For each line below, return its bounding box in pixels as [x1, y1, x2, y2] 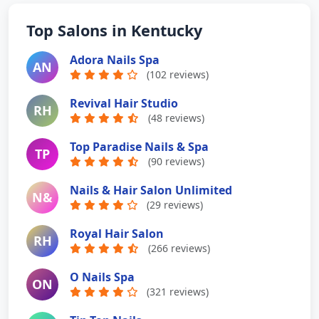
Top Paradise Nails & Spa [70, 138, 209, 155]
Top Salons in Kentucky [26, 20, 202, 41]
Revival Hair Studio [70, 95, 178, 111]
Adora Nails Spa [70, 51, 159, 68]
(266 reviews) [148, 241, 210, 255]
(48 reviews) [148, 110, 204, 125]
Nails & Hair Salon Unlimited [70, 182, 232, 198]
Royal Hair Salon [70, 225, 164, 241]
